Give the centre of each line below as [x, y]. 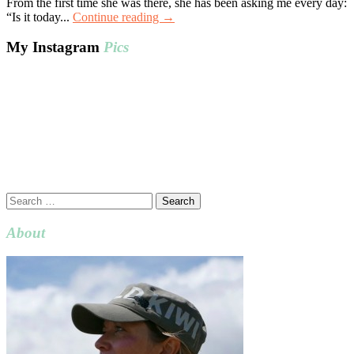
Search [23, 199]
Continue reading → [124, 17]
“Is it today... [40, 17]
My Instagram [55, 47]
